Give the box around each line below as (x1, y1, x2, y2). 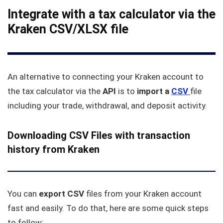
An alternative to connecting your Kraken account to (7, 72, 204, 82)
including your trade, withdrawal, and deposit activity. (7, 101, 209, 111)
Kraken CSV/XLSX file (7, 22, 128, 37)
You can (7, 188, 39, 199)
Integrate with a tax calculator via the (7, 7, 216, 22)
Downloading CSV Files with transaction (7, 129, 190, 142)
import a (137, 86, 171, 97)
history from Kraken (7, 143, 100, 156)
